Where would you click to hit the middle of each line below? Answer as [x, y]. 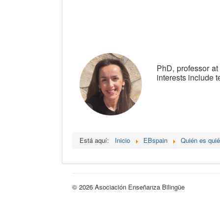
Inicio [123, 140]
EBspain [155, 140]
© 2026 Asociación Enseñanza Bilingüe [128, 187]
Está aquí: [96, 140]
